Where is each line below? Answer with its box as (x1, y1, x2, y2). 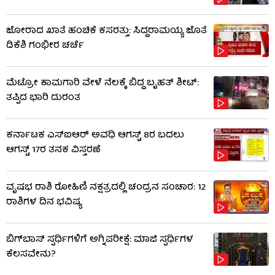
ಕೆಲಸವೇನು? (6, 247, 56, 263)
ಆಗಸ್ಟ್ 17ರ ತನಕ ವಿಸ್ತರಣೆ (6, 142, 101, 159)
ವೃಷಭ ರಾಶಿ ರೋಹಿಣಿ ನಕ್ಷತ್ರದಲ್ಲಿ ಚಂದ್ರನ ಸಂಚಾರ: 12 (6, 180, 206, 196)
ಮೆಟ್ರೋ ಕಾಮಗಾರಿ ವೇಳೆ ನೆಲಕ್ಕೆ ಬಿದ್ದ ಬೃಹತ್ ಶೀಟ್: (6, 76, 199, 92)
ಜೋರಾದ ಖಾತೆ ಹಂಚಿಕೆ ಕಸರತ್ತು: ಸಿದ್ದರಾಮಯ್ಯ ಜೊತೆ (6, 23, 207, 40)
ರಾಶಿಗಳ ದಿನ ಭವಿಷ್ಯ (6, 195, 82, 211)
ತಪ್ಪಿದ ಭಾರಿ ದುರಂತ (6, 90, 80, 107)
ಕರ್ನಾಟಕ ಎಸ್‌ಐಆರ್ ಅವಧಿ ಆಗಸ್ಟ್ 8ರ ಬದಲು (6, 128, 184, 144)
